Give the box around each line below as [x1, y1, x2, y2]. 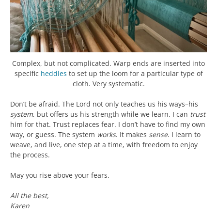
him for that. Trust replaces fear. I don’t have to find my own [10, 119, 205, 129]
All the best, [10, 190, 49, 200]
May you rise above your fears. [10, 170, 109, 180]
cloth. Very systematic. [72, 78, 145, 88]
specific [14, 68, 41, 78]
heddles [40, 68, 67, 78]
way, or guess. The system [10, 129, 97, 139]
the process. [10, 150, 50, 159]
